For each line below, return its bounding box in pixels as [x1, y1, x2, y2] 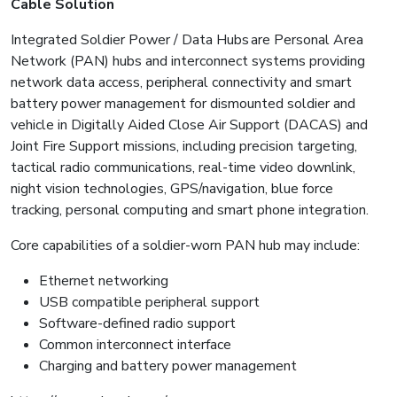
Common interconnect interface [39, 335, 233, 355]
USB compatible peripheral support [39, 292, 261, 313]
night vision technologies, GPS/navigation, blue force [11, 179, 333, 199]
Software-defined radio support [39, 314, 237, 334]
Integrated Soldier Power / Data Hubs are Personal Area [11, 30, 363, 51]
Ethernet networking [39, 271, 170, 292]
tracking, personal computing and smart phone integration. [11, 200, 370, 221]
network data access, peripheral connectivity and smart [11, 73, 352, 93]
